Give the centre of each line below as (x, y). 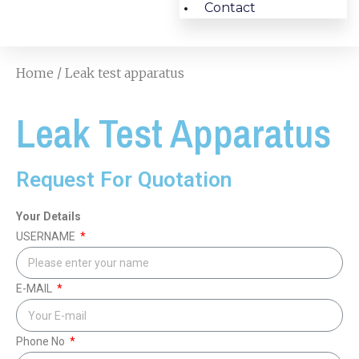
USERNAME (47, 236)
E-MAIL (35, 289)
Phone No (42, 341)
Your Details (48, 216)
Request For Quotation (124, 179)
